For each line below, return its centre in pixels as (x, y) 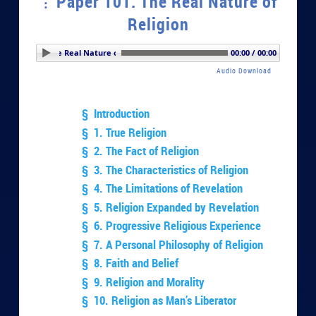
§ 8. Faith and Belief (130, 263)
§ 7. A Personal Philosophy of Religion (173, 244)
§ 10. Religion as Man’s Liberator (159, 300)
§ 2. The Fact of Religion (141, 151)
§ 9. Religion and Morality (144, 281)
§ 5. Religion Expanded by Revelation (171, 207)
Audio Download (244, 70)
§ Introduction (116, 114)
